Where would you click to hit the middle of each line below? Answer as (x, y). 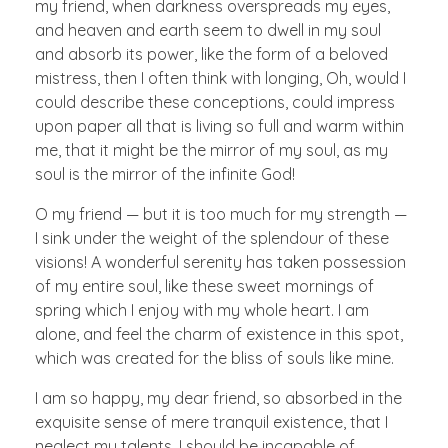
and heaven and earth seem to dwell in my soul (208, 29)
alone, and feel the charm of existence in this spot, (219, 333)
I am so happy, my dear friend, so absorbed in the (218, 397)
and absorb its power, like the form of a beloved (211, 53)
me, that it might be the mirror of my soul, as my (211, 149)
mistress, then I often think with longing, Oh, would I (220, 77)
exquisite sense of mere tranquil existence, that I (211, 421)
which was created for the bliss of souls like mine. (214, 357)
